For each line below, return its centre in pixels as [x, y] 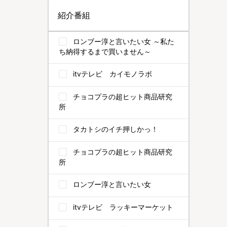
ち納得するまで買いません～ [105, 51]
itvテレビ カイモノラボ [112, 74]
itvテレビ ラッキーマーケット [123, 207]
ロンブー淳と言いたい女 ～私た [124, 41]
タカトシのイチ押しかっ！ [116, 129]
